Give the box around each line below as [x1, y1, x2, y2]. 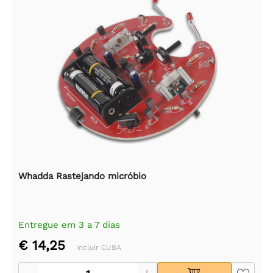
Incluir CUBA [76, 243, 121, 252]
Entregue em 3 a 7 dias [18, 219, 120, 230]
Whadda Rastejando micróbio [18, 170, 146, 182]
